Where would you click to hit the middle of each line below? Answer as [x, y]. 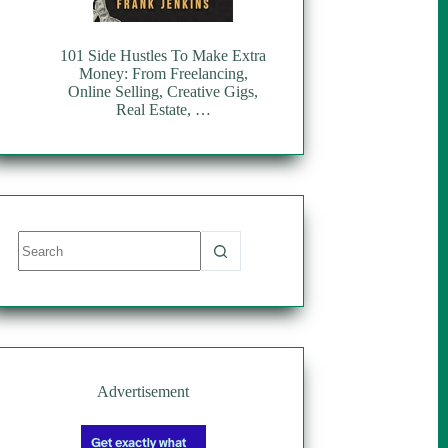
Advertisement [143, 392]
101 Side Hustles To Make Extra [163, 56]
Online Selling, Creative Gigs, [163, 92]
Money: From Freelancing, [163, 74]
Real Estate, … [163, 110]
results [37, 257]
